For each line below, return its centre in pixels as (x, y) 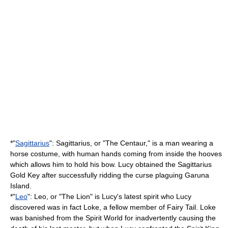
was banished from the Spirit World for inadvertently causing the (113, 218)
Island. (21, 186)
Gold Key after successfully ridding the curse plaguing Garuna (110, 175)
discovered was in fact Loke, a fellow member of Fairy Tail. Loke (113, 207)
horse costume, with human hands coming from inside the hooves (116, 154)
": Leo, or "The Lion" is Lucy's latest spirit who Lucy (109, 196)
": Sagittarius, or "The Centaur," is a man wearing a (131, 143)
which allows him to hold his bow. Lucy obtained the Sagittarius (111, 164)
